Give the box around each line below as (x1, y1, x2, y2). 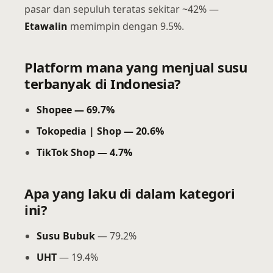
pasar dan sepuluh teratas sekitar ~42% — (24, 2, 219, 16)
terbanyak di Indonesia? (24, 74, 181, 93)
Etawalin (24, 19, 68, 33)
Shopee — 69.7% (37, 103, 115, 116)
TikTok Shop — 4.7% (37, 146, 132, 159)
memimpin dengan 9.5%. (68, 19, 184, 33)
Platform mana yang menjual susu (24, 58, 247, 76)
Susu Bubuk (37, 229, 95, 243)
